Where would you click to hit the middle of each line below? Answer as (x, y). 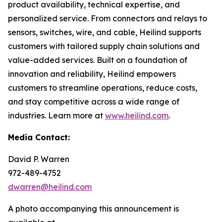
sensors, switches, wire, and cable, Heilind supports (105, 32)
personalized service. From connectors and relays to (108, 18)
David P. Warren (39, 159)
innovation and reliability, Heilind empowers (92, 74)
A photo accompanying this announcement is (93, 209)
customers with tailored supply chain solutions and (104, 46)
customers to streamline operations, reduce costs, (103, 88)
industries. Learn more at (56, 115)
